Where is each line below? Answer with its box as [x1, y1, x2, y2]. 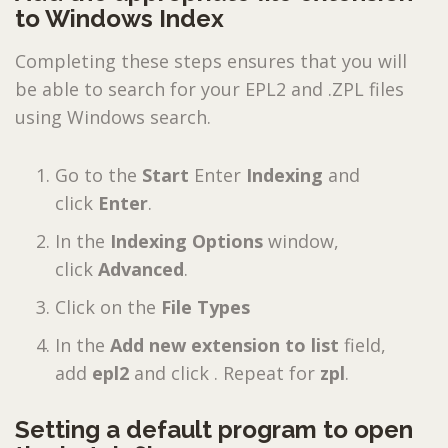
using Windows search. [15, 104, 211, 129]
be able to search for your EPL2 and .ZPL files [15, 76, 404, 101]
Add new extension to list [110, 332, 344, 357]
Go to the [55, 162, 142, 187]
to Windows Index [15, 3, 224, 33]
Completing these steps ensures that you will [15, 48, 407, 73]
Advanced [98, 256, 184, 281]
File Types [161, 294, 250, 319]
